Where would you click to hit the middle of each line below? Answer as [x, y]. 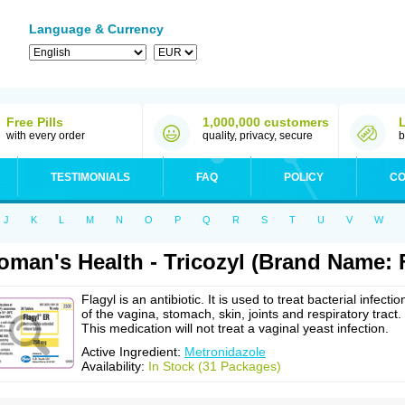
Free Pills [35, 122]
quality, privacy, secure [258, 136]
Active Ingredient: [133, 352]
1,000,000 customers [266, 122]
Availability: [115, 366]
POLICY [304, 177]
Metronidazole [225, 352]
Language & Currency [96, 29]
